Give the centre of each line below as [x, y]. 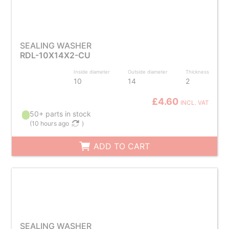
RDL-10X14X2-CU [55, 55]
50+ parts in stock [61, 114]
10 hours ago [51, 123]
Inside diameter [92, 72]
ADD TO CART [121, 146]
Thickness [198, 72]
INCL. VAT [195, 103]
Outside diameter [148, 72]
